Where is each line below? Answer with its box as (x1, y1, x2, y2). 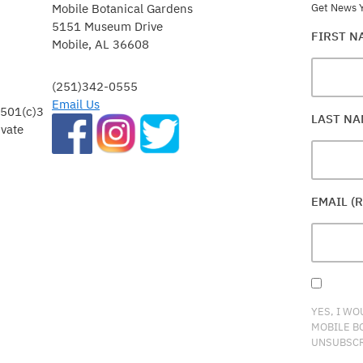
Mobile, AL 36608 (52, 36, 149, 52)
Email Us (52, 96, 100, 112)
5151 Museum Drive (52, 18, 163, 34)
